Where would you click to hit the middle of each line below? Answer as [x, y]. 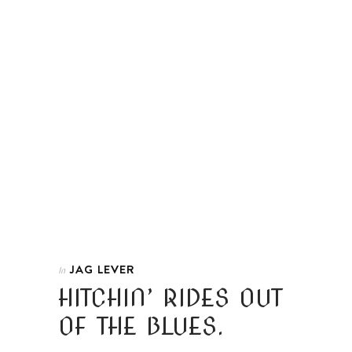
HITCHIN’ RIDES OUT [170, 297]
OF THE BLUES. [141, 326]
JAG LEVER [102, 269]
